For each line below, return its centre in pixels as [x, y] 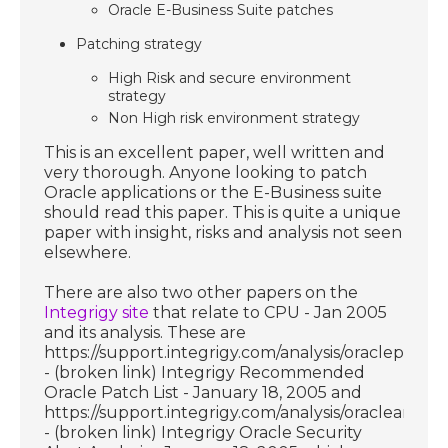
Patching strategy [139, 43]
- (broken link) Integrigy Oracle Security [203, 432]
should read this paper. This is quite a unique [223, 212]
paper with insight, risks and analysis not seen [223, 232]
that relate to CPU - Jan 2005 [268, 312]
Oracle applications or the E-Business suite [213, 192]
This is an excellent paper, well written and [215, 152]
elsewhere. [88, 252]
